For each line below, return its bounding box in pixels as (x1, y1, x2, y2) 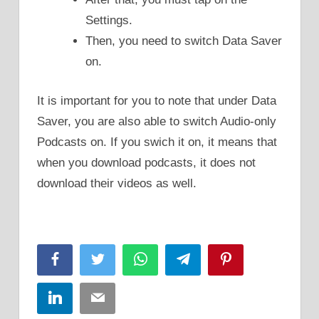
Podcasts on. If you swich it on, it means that (37, 135, 277, 149)
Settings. (85, 14, 132, 28)
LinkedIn (61, 292, 104, 304)
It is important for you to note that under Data (37, 93, 276, 108)
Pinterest (231, 253, 276, 266)
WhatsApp (146, 253, 197, 266)
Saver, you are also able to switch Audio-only (37, 114, 276, 128)
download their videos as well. (37, 176, 197, 190)
